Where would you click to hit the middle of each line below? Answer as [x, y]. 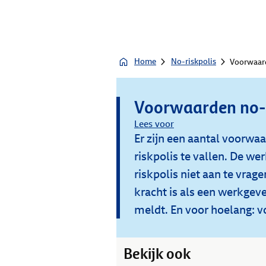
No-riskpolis [194, 61]
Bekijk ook [157, 254]
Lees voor [154, 124]
